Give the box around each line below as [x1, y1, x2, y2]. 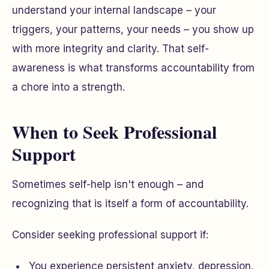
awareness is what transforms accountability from [12, 62, 255, 74]
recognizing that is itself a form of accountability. [12, 198, 249, 210]
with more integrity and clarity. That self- [12, 43, 209, 55]
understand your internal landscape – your [12, 4, 216, 16]
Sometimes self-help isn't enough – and [12, 178, 204, 190]
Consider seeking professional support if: [12, 229, 208, 241]
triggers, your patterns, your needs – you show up [12, 23, 254, 35]
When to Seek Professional [12, 118, 217, 145]
